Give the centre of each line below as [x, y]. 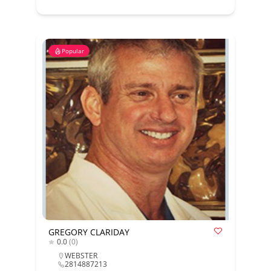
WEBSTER [81, 256]
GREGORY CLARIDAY [89, 232]
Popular [73, 51]
